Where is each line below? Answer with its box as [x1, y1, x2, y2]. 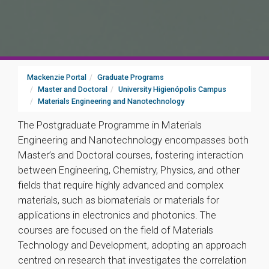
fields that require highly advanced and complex [18, 179, 223, 191]
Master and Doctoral [38, 85, 107, 94]
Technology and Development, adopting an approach [18, 239, 247, 251]
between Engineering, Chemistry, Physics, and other [18, 164, 240, 176]
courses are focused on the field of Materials [18, 224, 213, 236]
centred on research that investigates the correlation [18, 254, 247, 266]
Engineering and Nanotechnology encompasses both [18, 134, 249, 146]
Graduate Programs [97, 73, 164, 82]
